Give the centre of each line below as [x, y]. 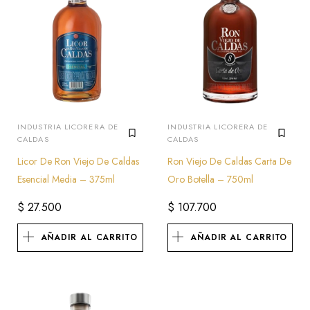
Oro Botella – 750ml [210, 179]
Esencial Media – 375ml [66, 179]
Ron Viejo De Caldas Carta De [229, 161]
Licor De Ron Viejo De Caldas [78, 161]
